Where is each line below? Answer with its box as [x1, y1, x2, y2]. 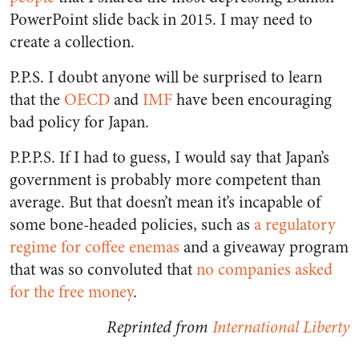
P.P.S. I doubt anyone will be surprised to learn [10, 65, 322, 89]
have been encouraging [176, 87, 332, 111]
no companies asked [196, 257, 333, 281]
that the [10, 87, 60, 111]
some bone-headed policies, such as [10, 212, 250, 236]
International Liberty [212, 315, 349, 339]
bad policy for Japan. [10, 110, 149, 134]
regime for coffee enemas [10, 235, 179, 259]
